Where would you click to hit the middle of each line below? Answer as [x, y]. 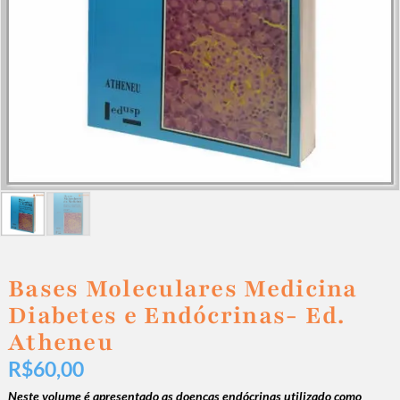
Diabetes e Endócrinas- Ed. [176, 316]
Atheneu [61, 342]
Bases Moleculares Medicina [183, 289]
